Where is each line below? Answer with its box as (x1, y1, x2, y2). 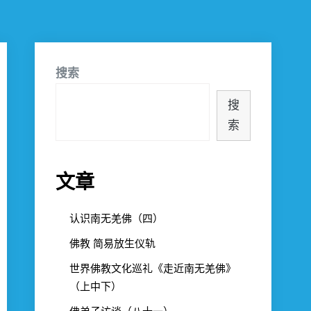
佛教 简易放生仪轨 (69, 237, 155, 250)
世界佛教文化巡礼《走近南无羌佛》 (69, 262, 236, 275)
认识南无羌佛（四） (69, 212, 163, 225)
